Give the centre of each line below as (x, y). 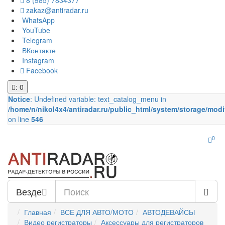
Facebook (41, 70)
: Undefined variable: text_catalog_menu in (98, 99)
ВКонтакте (38, 50)
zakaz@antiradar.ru (56, 10)
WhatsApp (37, 20)
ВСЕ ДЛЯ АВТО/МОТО (97, 212)
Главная (38, 212)
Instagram (37, 60)
